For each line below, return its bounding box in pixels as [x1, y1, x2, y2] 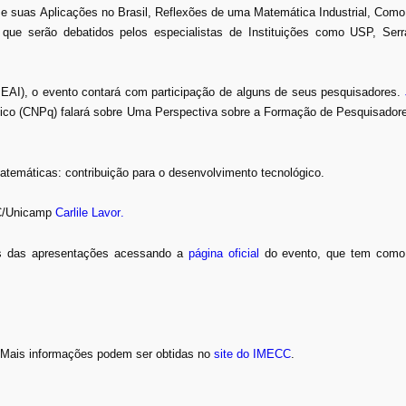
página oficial [188, 246, 259, 260]
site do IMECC [214, 346, 291, 361]
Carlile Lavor [55, 206, 121, 220]
